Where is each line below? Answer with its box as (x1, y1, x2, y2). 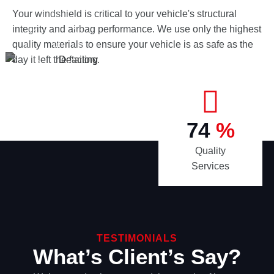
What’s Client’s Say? (33, 245, 241, 269)
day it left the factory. (12, 54, 100, 65)
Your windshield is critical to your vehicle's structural (12, 9, 237, 20)
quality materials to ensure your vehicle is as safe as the (12, 39, 253, 50)
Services (191, 161, 229, 172)
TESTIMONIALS (97, 233, 177, 244)
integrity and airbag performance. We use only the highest (12, 24, 261, 35)
